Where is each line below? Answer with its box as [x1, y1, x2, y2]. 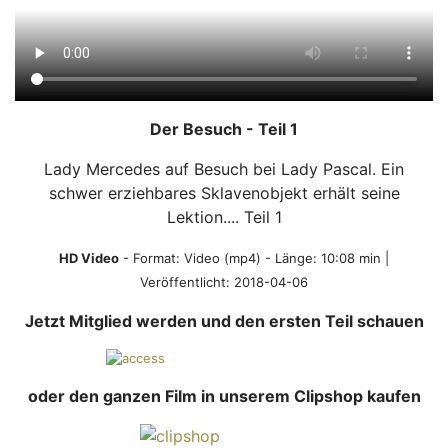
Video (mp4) [184, 250, 261, 267]
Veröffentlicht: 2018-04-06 [140, 274, 308, 291]
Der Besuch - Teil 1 [150, 119, 298, 140]
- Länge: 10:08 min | [261, 250, 389, 267]
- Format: [119, 250, 184, 267]
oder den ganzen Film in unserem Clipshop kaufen [27, 386, 421, 407]
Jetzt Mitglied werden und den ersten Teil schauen [24, 311, 424, 332]
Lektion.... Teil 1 [166, 207, 282, 228]
